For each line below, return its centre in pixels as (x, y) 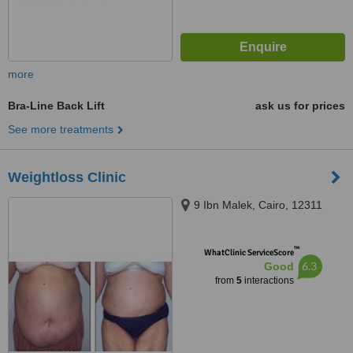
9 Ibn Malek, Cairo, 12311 (258, 205)
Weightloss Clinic (67, 177)
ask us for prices (300, 106)
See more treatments (61, 129)
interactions (268, 281)
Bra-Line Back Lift (56, 106)
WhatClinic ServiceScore (249, 253)
